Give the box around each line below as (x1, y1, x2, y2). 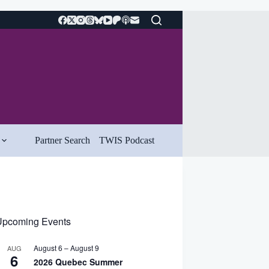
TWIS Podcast (98, 135, 154, 145)
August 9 (70, 243, 99, 253)
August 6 (33, 243, 62, 253)
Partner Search (34, 135, 90, 145)
